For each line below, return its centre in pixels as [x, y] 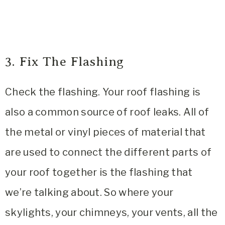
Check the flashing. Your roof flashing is [103, 92]
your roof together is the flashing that [99, 172]
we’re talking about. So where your [89, 192]
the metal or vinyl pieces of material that [105, 132]
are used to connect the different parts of [108, 152]
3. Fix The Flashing [65, 61]
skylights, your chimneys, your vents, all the [111, 212]
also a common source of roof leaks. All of [107, 112]
